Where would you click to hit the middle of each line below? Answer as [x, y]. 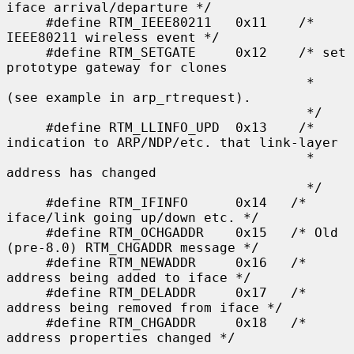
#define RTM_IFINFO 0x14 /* [26, 202]
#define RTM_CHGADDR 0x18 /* [26, 322]
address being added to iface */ [129, 277]
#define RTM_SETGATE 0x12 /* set [26, 52]
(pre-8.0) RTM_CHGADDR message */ [133, 247]
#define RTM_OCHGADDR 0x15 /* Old [26, 232]
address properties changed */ [121, 337]
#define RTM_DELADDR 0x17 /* [26, 292]
